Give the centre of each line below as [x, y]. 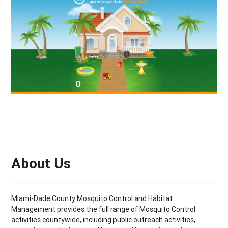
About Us [41, 164]
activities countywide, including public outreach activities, [104, 220]
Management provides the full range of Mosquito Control [104, 209]
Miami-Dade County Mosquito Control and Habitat [92, 199]
